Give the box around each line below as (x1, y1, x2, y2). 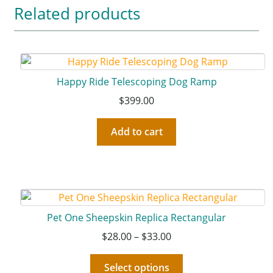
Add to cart (110, 124, 163, 138)
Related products (13, 2, 140, 24)
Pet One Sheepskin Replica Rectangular (47, 211, 226, 225)
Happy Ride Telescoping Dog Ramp (56, 75, 217, 89)
